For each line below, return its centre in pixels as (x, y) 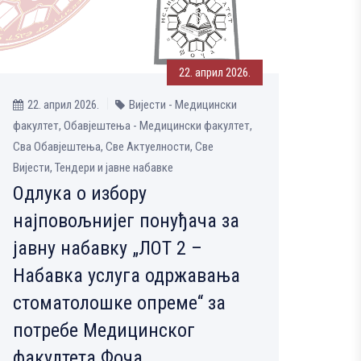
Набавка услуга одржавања (127, 275)
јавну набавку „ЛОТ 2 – (108, 248)
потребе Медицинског (104, 330)
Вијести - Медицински (183, 104)
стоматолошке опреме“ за (119, 303)
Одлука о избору (80, 193)
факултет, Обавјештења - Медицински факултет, (133, 125)
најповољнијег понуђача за (126, 220)
